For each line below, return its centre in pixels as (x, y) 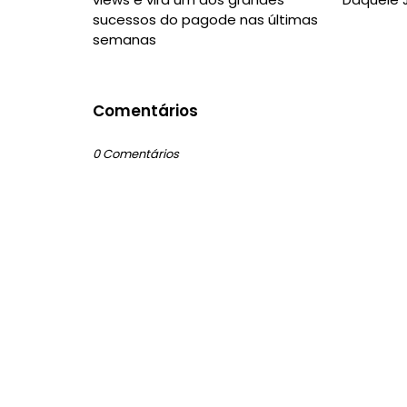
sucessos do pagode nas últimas (205, 20)
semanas (124, 40)
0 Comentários (136, 154)
